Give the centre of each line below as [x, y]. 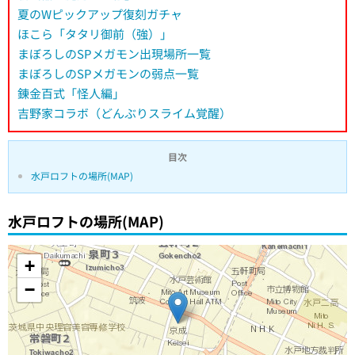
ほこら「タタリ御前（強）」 [95, 34]
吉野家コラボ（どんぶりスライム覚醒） [124, 113]
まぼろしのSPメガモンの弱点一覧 [108, 73]
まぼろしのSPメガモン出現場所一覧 [114, 53]
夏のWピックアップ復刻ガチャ [100, 14]
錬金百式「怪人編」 [71, 93]
